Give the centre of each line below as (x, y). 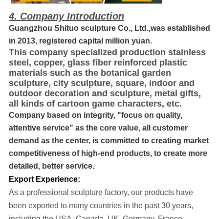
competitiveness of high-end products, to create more (108, 153)
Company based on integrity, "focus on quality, (95, 115)
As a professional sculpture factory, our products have (101, 193)
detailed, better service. (51, 166)
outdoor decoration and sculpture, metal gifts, (105, 94)
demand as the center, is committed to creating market (109, 141)
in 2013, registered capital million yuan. (80, 41)
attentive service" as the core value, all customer (98, 128)
